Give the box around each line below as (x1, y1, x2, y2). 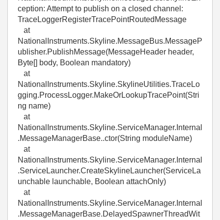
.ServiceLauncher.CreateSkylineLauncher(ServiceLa (18, 166, 201, 175)
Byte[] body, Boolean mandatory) (18, 58, 131, 67)
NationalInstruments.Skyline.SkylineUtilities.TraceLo (18, 80, 200, 88)
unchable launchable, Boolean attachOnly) (18, 177, 166, 186)
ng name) (18, 102, 51, 110)
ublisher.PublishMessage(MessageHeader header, (18, 48, 194, 56)
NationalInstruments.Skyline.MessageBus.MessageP (18, 37, 202, 45)
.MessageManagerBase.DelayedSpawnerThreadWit (18, 210, 200, 218)
